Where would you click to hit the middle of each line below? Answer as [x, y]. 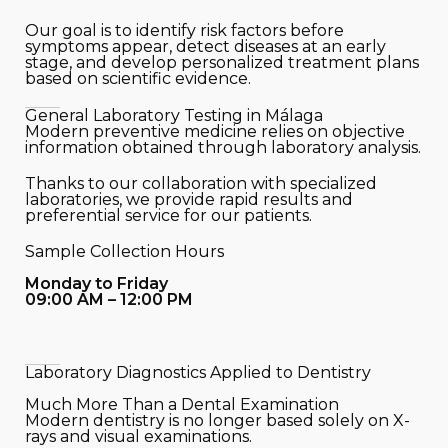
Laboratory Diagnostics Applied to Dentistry [200, 372]
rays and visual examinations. [138, 436]
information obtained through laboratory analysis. [223, 147]
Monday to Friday [96, 283]
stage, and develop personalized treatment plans [222, 62]
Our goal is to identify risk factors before [184, 30]
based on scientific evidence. [138, 78]
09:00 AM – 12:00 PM [109, 299]
